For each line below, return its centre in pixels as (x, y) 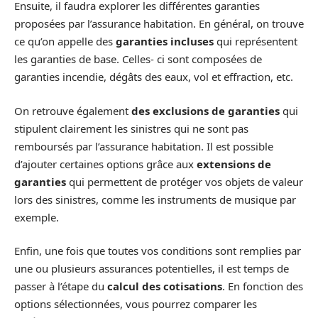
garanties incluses (165, 42)
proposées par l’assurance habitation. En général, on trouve (159, 24)
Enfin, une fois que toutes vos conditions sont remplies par (158, 251)
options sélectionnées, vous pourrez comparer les (136, 304)
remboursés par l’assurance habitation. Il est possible (144, 146)
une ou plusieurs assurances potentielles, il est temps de (152, 269)
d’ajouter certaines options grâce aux (105, 164)
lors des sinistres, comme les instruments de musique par (155, 199)
